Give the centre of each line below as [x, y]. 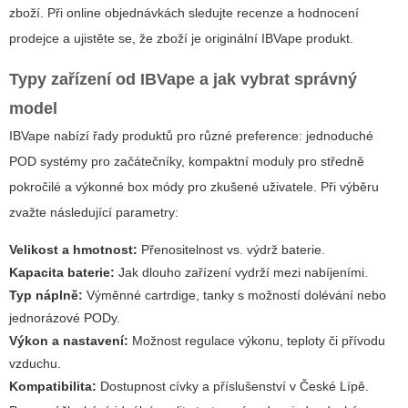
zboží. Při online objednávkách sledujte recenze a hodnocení [184, 12]
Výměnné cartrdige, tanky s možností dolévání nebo [235, 295]
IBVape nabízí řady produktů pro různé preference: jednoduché [191, 135]
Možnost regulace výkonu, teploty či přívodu [257, 340]
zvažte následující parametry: [94, 212]
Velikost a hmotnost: [73, 249]
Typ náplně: [46, 295]
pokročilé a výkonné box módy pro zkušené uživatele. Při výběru [194, 186]
